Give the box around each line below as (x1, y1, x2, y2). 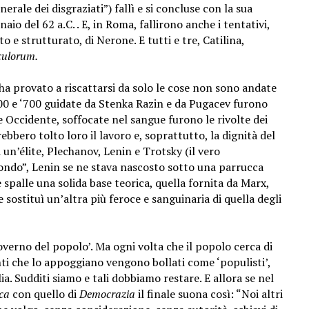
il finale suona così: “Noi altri (135, 286, 283, 301)
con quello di (10, 286, 77, 301)
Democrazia (77, 286, 135, 301)
